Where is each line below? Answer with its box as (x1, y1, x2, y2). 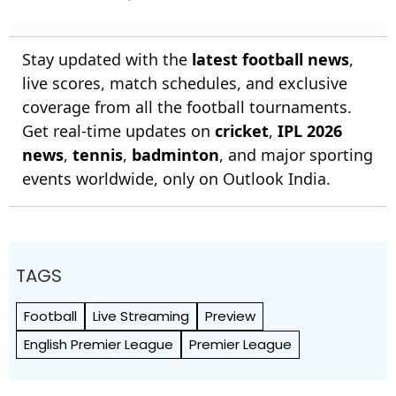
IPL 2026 (278, 120, 342, 141)
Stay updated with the (22, 49, 192, 70)
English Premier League (24, 335, 173, 354)
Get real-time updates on (22, 120, 215, 141)
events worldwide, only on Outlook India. (22, 168, 331, 189)
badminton (132, 144, 219, 165)
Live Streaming (93, 307, 189, 325)
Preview (205, 307, 255, 325)
